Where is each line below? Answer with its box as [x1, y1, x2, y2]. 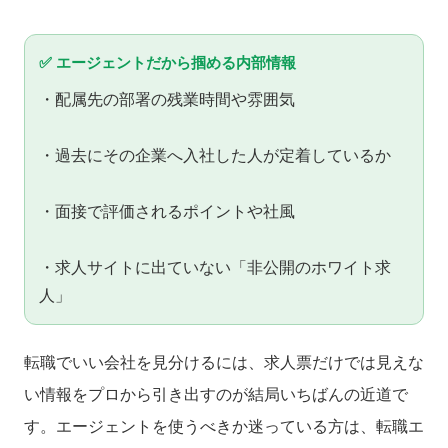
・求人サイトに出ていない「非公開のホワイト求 [39, 259, 391, 277]
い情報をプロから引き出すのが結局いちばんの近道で [24, 386, 408, 404]
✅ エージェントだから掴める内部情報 [39, 54, 296, 72]
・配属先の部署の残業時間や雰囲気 [39, 91, 295, 109]
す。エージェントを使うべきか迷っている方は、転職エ [24, 418, 424, 436]
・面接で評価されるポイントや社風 [39, 203, 295, 221]
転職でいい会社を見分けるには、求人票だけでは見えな [24, 354, 424, 372]
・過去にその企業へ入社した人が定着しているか [39, 147, 391, 165]
